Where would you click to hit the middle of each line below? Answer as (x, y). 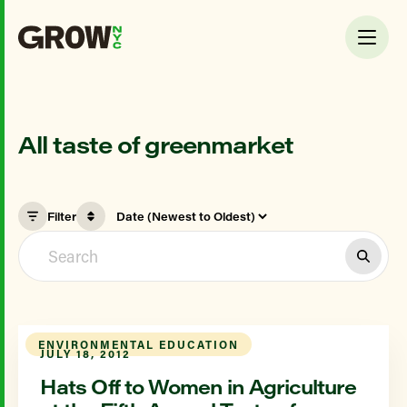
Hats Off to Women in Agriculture (198, 386)
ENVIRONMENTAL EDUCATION (139, 344)
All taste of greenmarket (156, 144)
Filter (62, 216)
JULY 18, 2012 (85, 353)
